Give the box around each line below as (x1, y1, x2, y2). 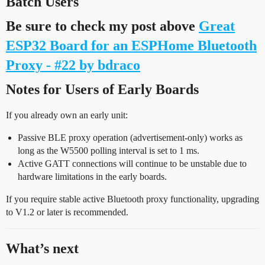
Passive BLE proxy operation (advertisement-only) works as (18, 132, 243, 143)
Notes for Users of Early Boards (6, 81, 199, 97)
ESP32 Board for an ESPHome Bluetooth (6, 37, 257, 53)
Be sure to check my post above (6, 18, 199, 34)
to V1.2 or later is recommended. (6, 206, 128, 217)
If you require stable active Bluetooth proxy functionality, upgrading (6, 193, 259, 204)
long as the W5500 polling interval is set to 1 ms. (18, 145, 199, 156)
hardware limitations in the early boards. (18, 171, 167, 182)
